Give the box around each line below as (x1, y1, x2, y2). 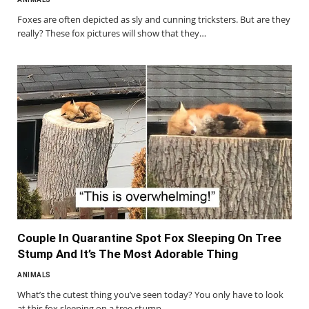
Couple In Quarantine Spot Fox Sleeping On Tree (17, 230, 281, 245)
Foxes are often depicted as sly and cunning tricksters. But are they (17, 12, 290, 26)
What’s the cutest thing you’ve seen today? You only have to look (17, 288, 283, 301)
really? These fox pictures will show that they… (17, 26, 206, 39)
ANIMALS (17, 270, 51, 279)
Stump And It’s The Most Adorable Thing (17, 246, 238, 261)
